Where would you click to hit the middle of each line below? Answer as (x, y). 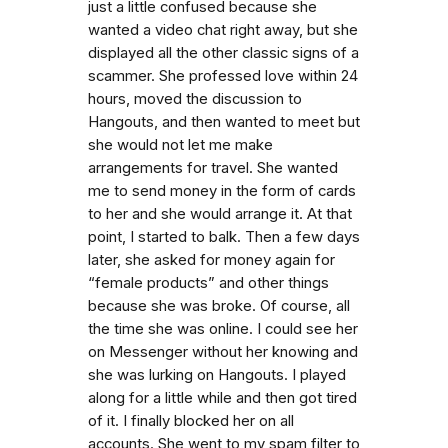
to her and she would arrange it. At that (220, 214)
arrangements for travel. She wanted (213, 168)
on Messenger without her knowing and (223, 352)
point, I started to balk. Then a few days (224, 237)
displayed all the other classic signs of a (223, 53)
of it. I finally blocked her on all (191, 421)
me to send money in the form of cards (222, 191)
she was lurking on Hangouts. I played (217, 375)
